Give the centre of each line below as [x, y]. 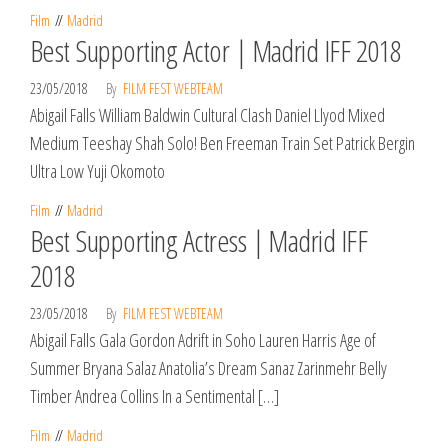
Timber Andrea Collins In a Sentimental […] [154, 396]
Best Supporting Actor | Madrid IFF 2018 [216, 50]
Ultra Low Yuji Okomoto [97, 171]
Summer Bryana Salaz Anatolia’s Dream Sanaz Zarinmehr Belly [208, 368]
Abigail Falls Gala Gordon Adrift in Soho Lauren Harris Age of [203, 340]
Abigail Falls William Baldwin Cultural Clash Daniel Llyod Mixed [207, 115]
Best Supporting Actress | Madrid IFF [199, 240]
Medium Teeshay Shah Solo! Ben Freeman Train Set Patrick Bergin [222, 143]
